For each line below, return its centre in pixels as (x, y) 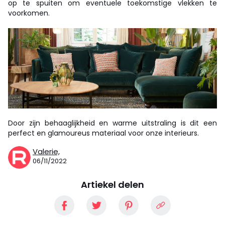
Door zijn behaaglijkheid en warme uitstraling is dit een (113, 123)
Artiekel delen (113, 185)
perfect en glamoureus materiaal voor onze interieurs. (103, 133)
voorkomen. (29, 13)
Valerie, (46, 152)
